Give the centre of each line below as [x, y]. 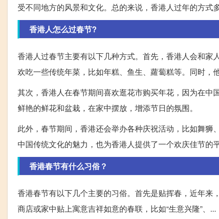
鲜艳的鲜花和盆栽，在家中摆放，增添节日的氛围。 [108, 108]
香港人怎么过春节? [63, 29]
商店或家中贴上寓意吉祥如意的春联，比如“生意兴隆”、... [117, 209]
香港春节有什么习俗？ [68, 166]
